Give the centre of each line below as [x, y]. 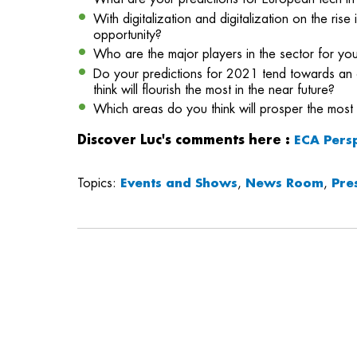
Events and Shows [179, 183]
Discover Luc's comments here [179, 140]
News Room [284, 183]
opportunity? [129, 35]
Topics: [99, 183]
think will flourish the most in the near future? [214, 90]
